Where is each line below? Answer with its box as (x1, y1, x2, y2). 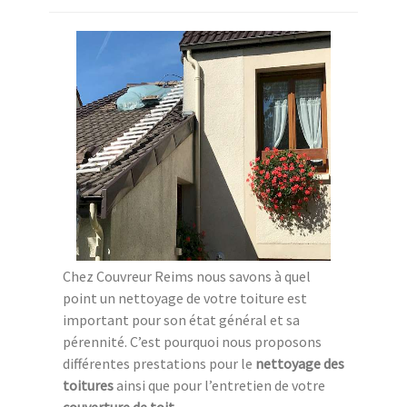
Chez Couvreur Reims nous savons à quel (63, 267, 311, 286)
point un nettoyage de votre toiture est (63, 289, 307, 308)
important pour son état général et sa (63, 311, 300, 330)
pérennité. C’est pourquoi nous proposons (63, 333, 322, 352)
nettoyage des (255, 354, 344, 373)
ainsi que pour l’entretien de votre (114, 376, 325, 395)
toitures (63, 376, 114, 395)
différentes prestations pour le (63, 354, 255, 373)
